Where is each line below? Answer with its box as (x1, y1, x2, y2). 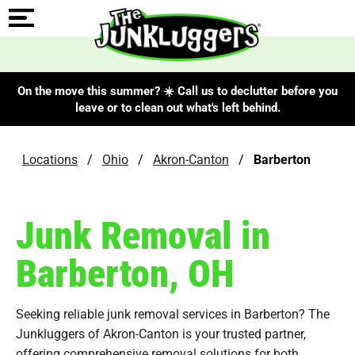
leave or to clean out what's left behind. (74, 98, 281, 115)
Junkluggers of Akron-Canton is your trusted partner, (16, 324, 306, 342)
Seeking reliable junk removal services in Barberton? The (16, 304, 330, 322)
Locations (22, 150, 78, 167)
